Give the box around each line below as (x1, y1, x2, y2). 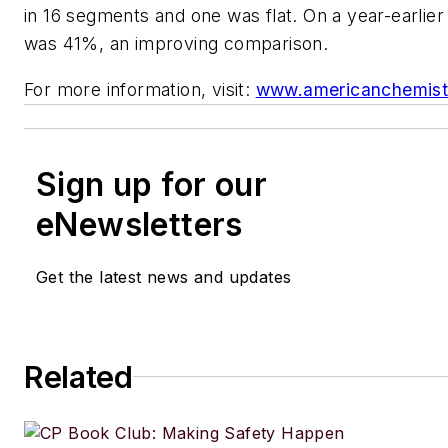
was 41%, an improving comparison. (24, 32, 329, 54)
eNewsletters (36, 204, 243, 244)
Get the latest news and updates (36, 266, 292, 287)
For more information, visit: (24, 78, 256, 100)
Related (24, 358, 133, 395)
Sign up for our (36, 164, 267, 204)
